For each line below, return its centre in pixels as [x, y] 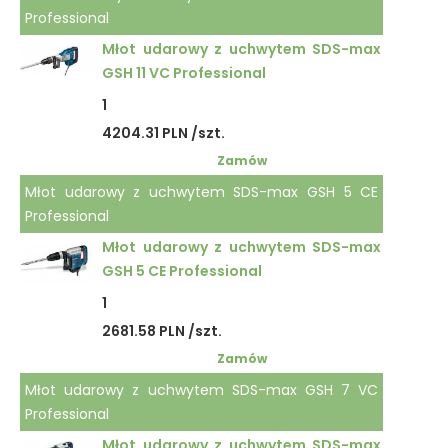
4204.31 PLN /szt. [163, 133]
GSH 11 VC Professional [184, 73]
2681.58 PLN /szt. [162, 331]
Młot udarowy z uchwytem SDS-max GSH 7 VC [202, 390]
